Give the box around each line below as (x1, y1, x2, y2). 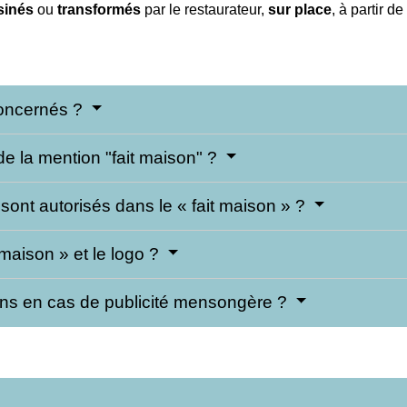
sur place (268, 2, 332, 18)
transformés (57, 2, 141, 18)
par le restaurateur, (141, 2, 268, 18)
